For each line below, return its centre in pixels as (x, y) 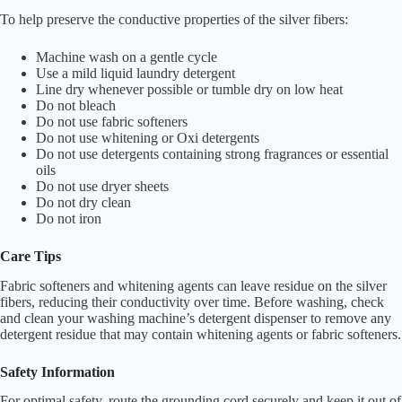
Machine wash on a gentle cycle (127, 57)
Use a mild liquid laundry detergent (135, 73)
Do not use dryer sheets (102, 186)
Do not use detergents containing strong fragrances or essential (212, 153)
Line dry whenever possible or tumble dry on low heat (189, 89)
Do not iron (69, 218)
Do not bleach (76, 105)
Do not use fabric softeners (112, 121)
